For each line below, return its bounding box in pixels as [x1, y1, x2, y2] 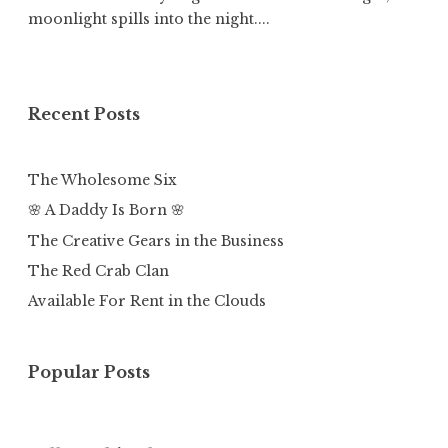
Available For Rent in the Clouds [28, 291, 266, 310]
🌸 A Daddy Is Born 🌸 [28, 201, 185, 220]
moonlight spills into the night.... [28, 9, 270, 28]
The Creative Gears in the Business [28, 231, 284, 250]
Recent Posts [28, 104, 140, 125]
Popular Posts [28, 361, 150, 382]
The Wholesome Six [28, 171, 177, 190]
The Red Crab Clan [28, 261, 169, 280]
